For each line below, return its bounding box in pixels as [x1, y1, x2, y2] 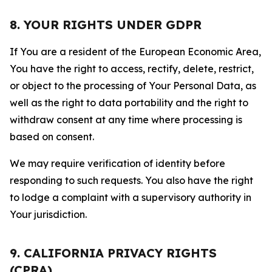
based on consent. [10, 131, 94, 143]
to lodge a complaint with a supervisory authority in [10, 191, 251, 203]
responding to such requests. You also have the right [10, 174, 253, 186]
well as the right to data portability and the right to [10, 97, 248, 109]
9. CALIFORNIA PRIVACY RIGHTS [10, 245, 217, 260]
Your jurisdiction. [10, 208, 87, 220]
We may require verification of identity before [10, 157, 225, 169]
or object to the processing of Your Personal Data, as [10, 80, 256, 92]
